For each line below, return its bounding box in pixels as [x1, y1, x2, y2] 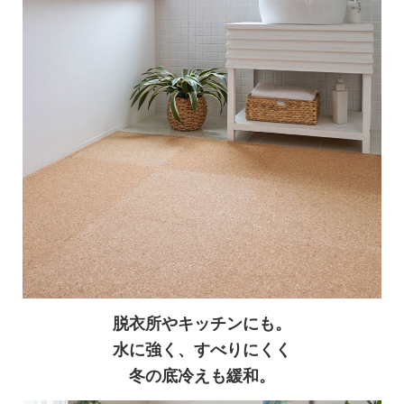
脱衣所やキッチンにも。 [113, 312, 291, 335]
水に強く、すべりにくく [113, 338, 291, 361]
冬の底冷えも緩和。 [129, 364, 275, 387]
